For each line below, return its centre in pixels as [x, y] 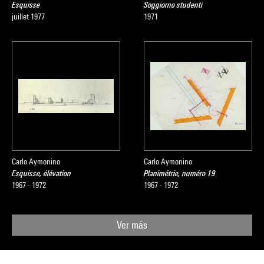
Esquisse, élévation [42, 173]
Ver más [132, 225]
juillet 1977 [28, 16]
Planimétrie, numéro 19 [180, 173]
